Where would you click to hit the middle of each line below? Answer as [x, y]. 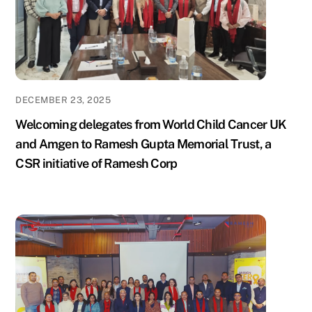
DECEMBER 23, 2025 [63, 100]
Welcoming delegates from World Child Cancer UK [151, 125]
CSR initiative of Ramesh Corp [96, 164]
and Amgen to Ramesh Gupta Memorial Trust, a [143, 144]
